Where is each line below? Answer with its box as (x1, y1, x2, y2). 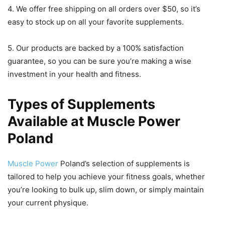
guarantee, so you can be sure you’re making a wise (8, 56, 191, 66)
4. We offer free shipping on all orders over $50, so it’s (8, 4, 200, 14)
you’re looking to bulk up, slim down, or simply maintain (8, 185, 204, 195)
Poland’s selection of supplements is (58, 159, 190, 169)
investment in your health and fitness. (8, 69, 141, 79)
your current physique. (8, 198, 88, 208)
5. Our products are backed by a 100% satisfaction (8, 43, 184, 53)
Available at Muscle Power (8, 113, 180, 130)
